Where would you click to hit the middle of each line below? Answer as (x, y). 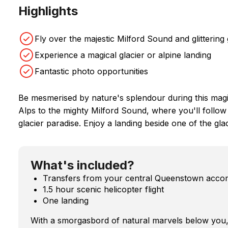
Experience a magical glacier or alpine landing (123, 55)
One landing (66, 200)
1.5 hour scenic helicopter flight (103, 189)
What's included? (82, 165)
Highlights (48, 11)
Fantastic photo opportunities (91, 71)
